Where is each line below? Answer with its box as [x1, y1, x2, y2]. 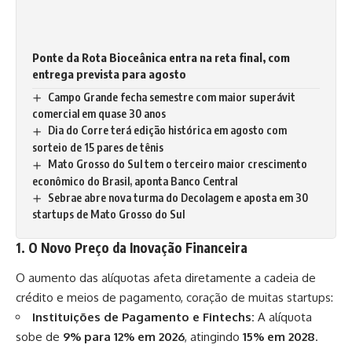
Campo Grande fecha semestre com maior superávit [47, 90, 295, 104]
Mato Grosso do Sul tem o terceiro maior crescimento [47, 156, 307, 170]
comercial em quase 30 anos [32, 107, 166, 121]
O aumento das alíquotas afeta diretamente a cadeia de [16, 269, 316, 285]
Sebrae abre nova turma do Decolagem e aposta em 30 [47, 190, 308, 204]
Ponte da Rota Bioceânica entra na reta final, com [32, 49, 290, 64]
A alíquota [255, 309, 312, 324]
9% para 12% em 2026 [63, 328, 185, 344]
